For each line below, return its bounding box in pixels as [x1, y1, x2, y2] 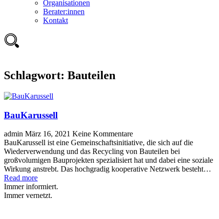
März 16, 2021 [25, 130, 72, 138]
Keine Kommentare [72, 130, 133, 138]
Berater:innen [43, 7, 85, 16]
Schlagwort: [4, 69, 67, 82]
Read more [4, 174, 38, 182]
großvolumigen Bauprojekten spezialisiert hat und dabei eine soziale [4, 156, 213, 165]
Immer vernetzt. [4, 191, 52, 200]
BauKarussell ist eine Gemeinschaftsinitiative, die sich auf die [4, 138, 193, 147]
